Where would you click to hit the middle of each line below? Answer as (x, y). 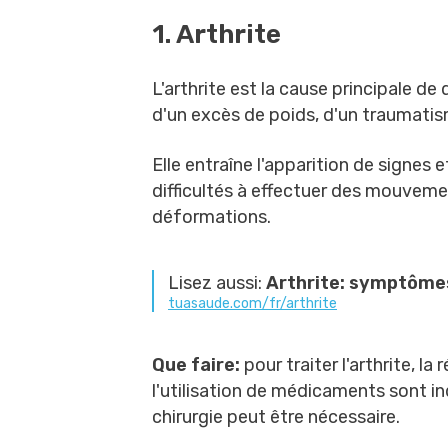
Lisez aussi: (217, 283)
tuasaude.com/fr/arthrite (252, 303)
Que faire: (198, 365)
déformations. (211, 217)
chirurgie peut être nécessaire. (276, 417)
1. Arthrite (216, 34)
